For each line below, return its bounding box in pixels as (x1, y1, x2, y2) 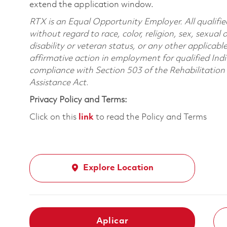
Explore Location (83, 163, 154, 172)
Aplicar (96, 216, 129, 225)
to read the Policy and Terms (94, 112, 207, 122)
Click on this (29, 112, 79, 122)
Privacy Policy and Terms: (29, 95, 127, 104)
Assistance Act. (29, 78, 89, 87)
